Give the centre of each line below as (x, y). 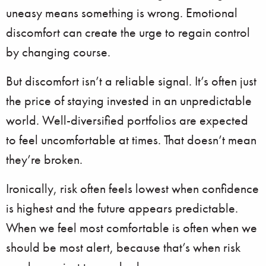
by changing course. (58, 52)
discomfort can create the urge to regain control (128, 32)
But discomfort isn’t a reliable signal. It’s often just (131, 81)
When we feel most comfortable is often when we (132, 228)
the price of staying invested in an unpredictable (129, 101)
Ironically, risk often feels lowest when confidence (132, 189)
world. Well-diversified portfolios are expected (127, 120)
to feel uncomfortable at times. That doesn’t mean (131, 140)
